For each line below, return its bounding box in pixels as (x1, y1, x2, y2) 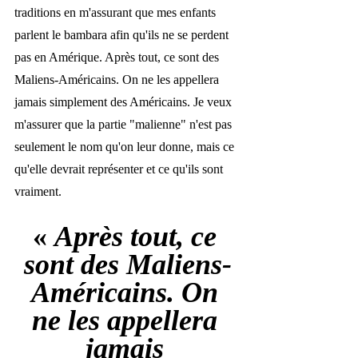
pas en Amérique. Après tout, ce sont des (14, 50, 222, 64)
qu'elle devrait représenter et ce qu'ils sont (14, 161, 226, 176)
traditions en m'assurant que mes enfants (14, 5, 219, 19)
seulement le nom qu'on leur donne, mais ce (14, 139, 237, 153)
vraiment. (14, 184, 62, 198)
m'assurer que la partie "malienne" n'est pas (14, 117, 235, 131)
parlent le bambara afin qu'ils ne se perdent (14, 27, 232, 42)
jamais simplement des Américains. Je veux (14, 94, 235, 109)
